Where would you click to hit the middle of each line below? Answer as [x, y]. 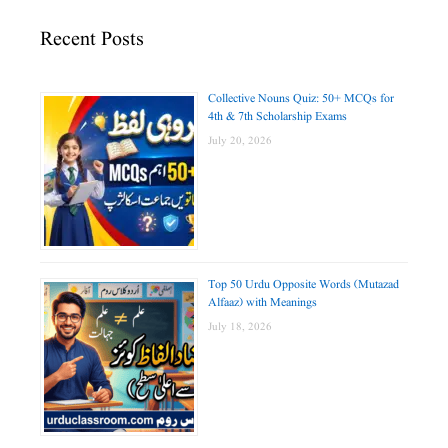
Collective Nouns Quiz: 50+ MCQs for [301, 99]
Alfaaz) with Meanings [262, 303]
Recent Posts [92, 40]
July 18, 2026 [240, 327]
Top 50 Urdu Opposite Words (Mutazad [303, 285]
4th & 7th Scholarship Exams [277, 117]
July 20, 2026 [240, 141]
